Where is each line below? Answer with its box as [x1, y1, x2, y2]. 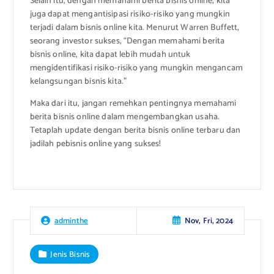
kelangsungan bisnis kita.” [29, 74, 127, 89]
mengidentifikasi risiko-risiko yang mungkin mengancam [29, 61, 243, 75]
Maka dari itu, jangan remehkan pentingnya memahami [29, 96, 237, 111]
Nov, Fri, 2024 [184, 213, 233, 228]
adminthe [54, 214, 89, 228]
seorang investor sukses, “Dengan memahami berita [29, 34, 225, 48]
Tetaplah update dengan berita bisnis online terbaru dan [29, 123, 241, 138]
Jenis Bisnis [50, 247, 91, 261]
